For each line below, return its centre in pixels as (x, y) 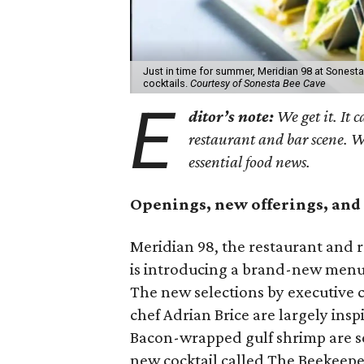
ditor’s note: (232, 116)
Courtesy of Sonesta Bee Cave (258, 83)
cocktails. (167, 83)
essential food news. (250, 161)
